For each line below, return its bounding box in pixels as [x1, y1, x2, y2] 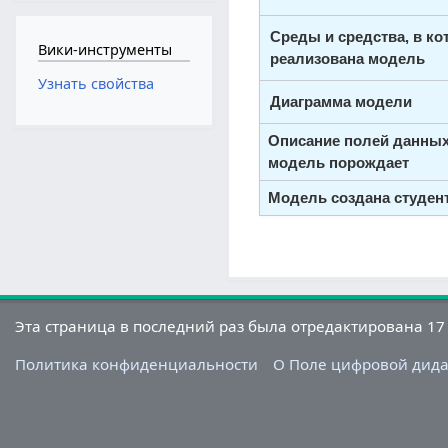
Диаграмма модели [270, 93, 413, 111]
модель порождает [267, 154, 409, 172]
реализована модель [270, 50, 426, 68]
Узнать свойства [37, 74, 154, 94]
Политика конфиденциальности [15, 353, 259, 374]
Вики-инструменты [37, 39, 172, 59]
